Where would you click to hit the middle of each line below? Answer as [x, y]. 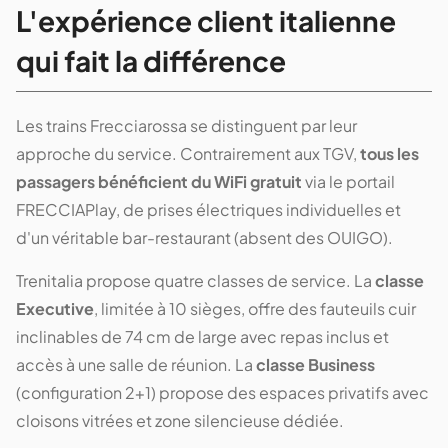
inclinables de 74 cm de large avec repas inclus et [202, 336]
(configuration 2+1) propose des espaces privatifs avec [222, 392]
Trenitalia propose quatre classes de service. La [195, 280]
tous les [389, 153]
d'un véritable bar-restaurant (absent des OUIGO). [204, 237]
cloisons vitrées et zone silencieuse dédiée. [180, 420]
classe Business [315, 364]
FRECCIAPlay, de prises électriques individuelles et [208, 209]
